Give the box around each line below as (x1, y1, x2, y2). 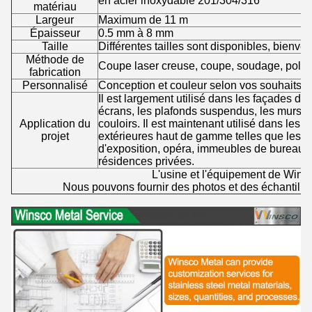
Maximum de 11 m (98, 13, 188, 26)
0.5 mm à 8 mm (98, 26, 173, 39)
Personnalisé (22, 79, 88, 91)
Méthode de (25, 53, 84, 65)
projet (40, 130, 69, 142)
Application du (19, 117, 91, 130)
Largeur (36, 13, 74, 26)
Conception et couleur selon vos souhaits (98, 79, 302, 91)
